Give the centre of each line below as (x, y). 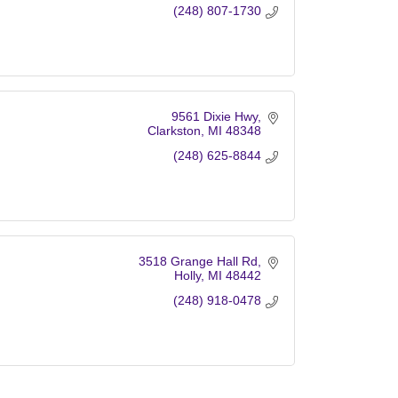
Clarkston (174, 130)
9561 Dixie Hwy (214, 116)
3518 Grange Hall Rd (198, 261)
